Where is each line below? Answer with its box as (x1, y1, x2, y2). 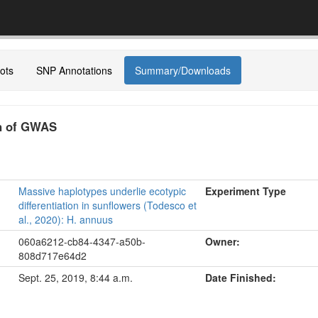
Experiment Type (205, 184, 286, 198)
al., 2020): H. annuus (18, 212, 113, 226)
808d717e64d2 (18, 248, 87, 263)
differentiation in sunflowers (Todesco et (18, 198, 197, 212)
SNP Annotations (36, 63, 112, 77)
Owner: (205, 234, 240, 248)
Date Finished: (205, 270, 276, 285)
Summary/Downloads (135, 63, 231, 77)
